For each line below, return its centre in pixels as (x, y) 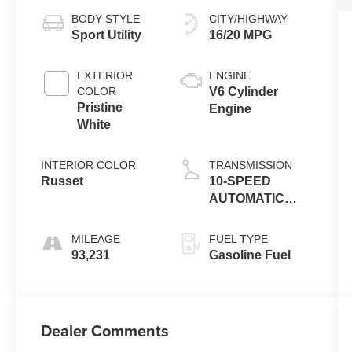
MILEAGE (96, 238)
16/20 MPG (241, 35)
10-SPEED (240, 181)
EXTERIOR (105, 75)
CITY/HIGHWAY (249, 18)
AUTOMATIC (247, 198)
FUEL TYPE (239, 238)
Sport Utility (107, 35)
